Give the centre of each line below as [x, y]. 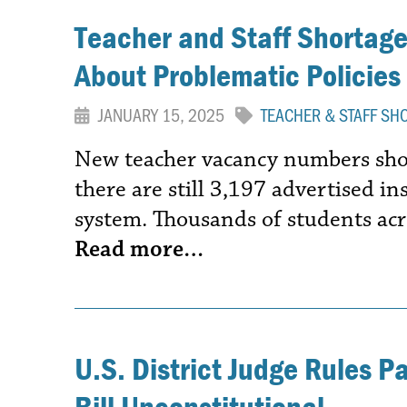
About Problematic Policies [238, 74]
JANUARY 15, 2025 [165, 114]
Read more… [139, 248]
